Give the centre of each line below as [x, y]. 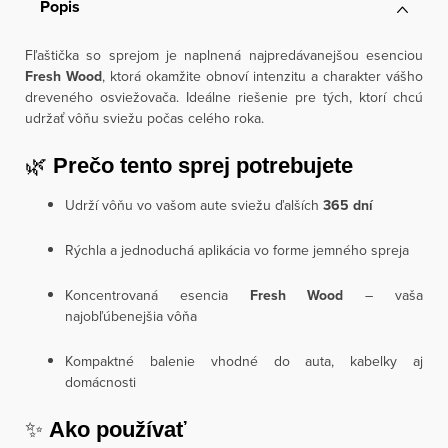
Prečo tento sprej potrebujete [203, 165]
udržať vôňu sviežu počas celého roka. [144, 118]
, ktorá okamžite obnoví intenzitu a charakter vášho [262, 76]
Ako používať [118, 429]
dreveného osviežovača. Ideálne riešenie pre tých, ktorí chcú [224, 97]
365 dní [348, 205]
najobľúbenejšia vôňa [131, 316]
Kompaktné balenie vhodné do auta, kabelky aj [244, 361]
